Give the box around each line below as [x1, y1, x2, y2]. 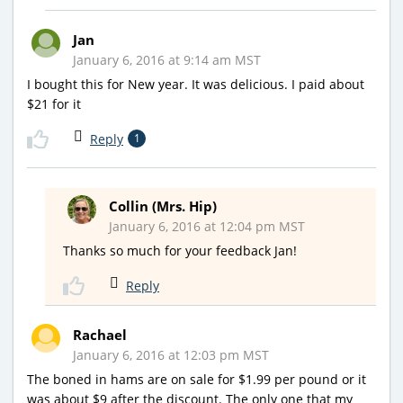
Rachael [73, 325, 127, 344]
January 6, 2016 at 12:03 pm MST [73, 345, 269, 363]
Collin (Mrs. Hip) [109, 196, 217, 215]
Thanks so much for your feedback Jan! [63, 241, 297, 259]
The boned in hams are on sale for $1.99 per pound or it [27, 370, 366, 388]
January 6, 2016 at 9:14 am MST [73, 50, 261, 68]
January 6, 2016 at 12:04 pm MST [109, 217, 305, 235]
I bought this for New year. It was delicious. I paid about [27, 75, 364, 93]
